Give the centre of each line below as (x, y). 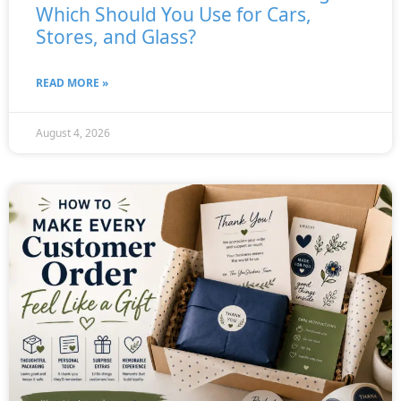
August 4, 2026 (73, 133)
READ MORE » (72, 83)
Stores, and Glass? (116, 37)
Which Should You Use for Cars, (174, 15)
